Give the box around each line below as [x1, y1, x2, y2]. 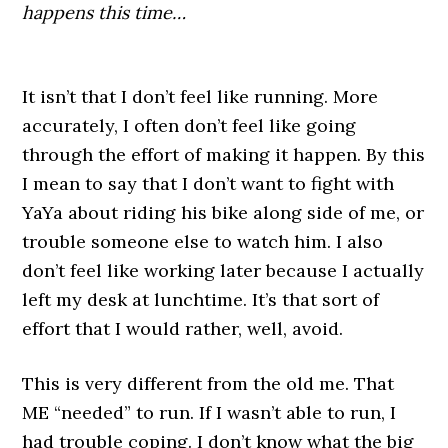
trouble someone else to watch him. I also [22, 230, 384, 253]
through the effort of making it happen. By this [22, 143, 426, 166]
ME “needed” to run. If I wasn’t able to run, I [22, 401, 397, 424]
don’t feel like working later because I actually [22, 259, 425, 282]
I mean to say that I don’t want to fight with [22, 172, 395, 195]
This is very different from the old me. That [22, 372, 395, 395]
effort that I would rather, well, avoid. [22, 317, 344, 340]
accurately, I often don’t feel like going [22, 114, 357, 137]
